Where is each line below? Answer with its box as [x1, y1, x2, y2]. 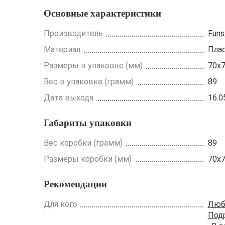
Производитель [44, 28, 103, 38]
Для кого [44, 199, 77, 209]
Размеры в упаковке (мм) [44, 60, 143, 70]
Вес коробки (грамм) [44, 138, 123, 148]
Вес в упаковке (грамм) [44, 76, 134, 86]
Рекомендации [44, 178, 107, 189]
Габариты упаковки [44, 117, 132, 128]
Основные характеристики [44, 8, 161, 19]
